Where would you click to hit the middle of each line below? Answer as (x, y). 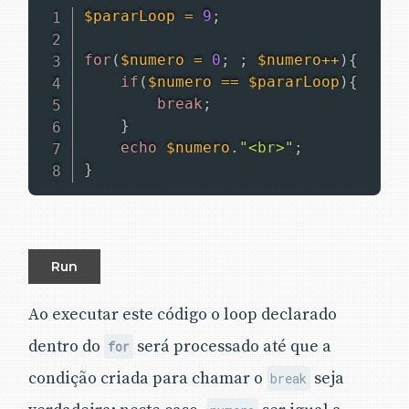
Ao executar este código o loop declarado (183, 314)
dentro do (66, 346)
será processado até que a (233, 346)
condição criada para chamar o (147, 378)
